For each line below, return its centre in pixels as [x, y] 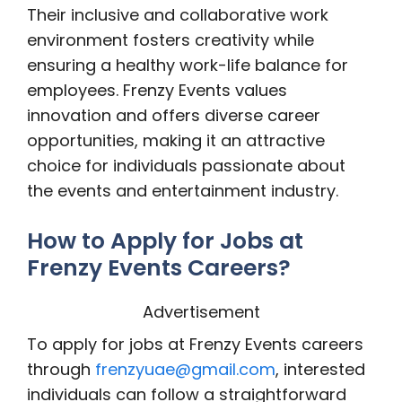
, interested [320, 369]
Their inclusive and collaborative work [178, 15]
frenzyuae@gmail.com [185, 369]
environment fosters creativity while [170, 40]
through [61, 369]
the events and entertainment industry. [183, 191]
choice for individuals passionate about [186, 166]
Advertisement [201, 312]
